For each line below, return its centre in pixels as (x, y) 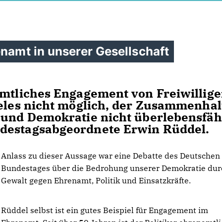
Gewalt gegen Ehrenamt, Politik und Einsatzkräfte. (96, 180)
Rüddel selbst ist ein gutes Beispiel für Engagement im (105, 210)
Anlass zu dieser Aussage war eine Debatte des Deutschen (111, 156)
